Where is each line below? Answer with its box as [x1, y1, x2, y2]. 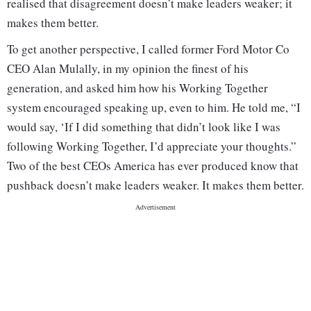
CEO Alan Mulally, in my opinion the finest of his [7, 60, 249, 77]
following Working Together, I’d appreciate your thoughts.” [7, 138, 296, 155]
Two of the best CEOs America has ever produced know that [7, 158, 299, 174]
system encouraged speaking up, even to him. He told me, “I [7, 99, 301, 116]
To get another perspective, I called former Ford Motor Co [7, 41, 289, 58]
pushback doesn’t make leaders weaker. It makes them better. [7, 177, 304, 194]
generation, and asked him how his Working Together [7, 80, 268, 96]
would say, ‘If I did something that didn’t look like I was [7, 119, 280, 135]
